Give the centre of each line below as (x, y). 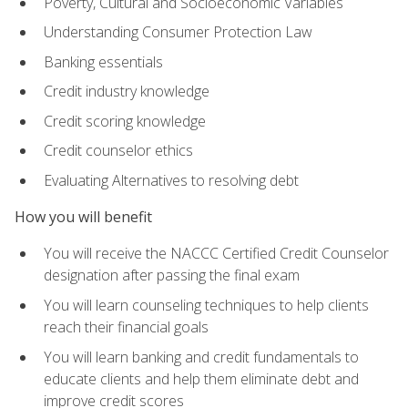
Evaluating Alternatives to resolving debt (171, 180)
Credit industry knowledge (127, 92)
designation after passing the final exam (172, 275)
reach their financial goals (126, 327)
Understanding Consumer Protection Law (178, 32)
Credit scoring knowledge (125, 121)
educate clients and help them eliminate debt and (201, 378)
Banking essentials (103, 61)
